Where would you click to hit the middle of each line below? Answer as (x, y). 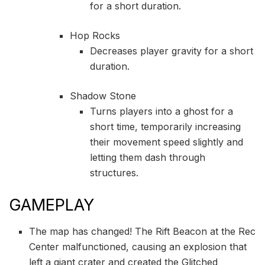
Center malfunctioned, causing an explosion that (138, 247)
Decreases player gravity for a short (172, 51)
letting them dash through (148, 157)
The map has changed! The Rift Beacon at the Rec (143, 232)
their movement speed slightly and (167, 142)
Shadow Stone (103, 96)
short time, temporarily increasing (166, 126)
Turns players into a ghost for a (162, 111)
